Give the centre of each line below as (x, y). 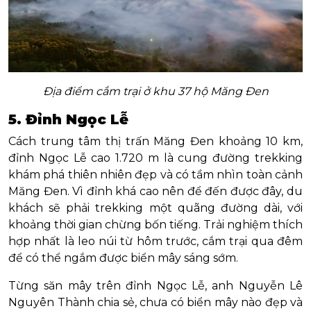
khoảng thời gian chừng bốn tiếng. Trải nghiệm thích (155, 225)
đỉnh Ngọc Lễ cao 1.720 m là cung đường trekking (155, 158)
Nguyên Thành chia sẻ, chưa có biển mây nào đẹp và (155, 303)
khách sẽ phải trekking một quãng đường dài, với (155, 208)
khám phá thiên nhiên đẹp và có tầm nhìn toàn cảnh (155, 175)
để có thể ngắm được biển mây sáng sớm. (123, 258)
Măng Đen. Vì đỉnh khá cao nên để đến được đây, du (155, 192)
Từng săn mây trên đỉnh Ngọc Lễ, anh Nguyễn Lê (155, 286)
